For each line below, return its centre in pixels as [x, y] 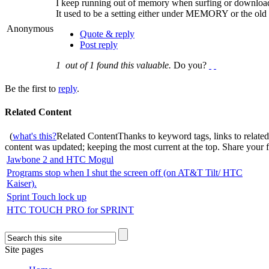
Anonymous [30, 29]
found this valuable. [133, 65]
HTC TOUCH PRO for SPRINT [70, 210]
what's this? [35, 136]
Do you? [191, 65]
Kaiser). [22, 183]
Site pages [24, 249]
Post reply [99, 45]
